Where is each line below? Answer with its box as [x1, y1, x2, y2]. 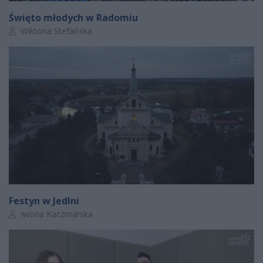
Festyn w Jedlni [9, 194, 79, 207]
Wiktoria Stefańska [18, 25, 92, 36]
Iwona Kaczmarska [18, 208, 93, 220]
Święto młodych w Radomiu [9, 11, 138, 24]
